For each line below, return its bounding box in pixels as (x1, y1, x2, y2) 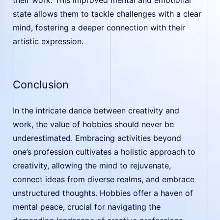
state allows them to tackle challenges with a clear (13, 8, 202, 19)
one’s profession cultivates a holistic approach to (13, 147, 196, 157)
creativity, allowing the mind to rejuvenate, (13, 161, 171, 171)
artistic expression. (13, 36, 84, 46)
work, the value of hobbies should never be (13, 119, 174, 130)
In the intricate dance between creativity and (13, 106, 180, 116)
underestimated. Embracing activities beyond (13, 133, 182, 143)
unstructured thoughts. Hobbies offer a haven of (13, 188, 193, 198)
